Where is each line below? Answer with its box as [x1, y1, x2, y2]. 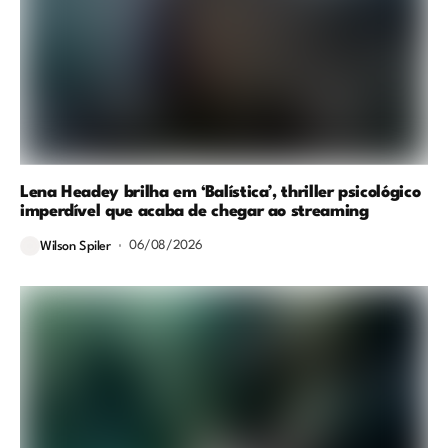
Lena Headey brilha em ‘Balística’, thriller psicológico [20, 183, 421, 201]
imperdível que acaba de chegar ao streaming [20, 202, 369, 220]
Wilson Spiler [40, 240, 111, 254]
